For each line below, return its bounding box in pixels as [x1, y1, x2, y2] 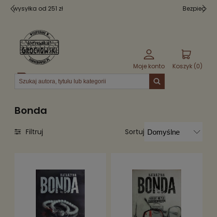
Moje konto [133, 62, 165, 70]
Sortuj [125, 126, 144, 137]
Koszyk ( [172, 62, 196, 70]
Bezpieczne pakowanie [75, 4, 142, 13]
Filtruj [26, 126, 43, 137]
